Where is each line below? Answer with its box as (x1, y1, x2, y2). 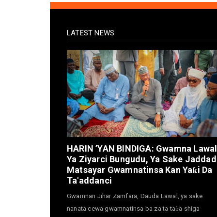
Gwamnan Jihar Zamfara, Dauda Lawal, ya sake (67, 192, 203, 200)
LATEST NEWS (67, 28, 115, 37)
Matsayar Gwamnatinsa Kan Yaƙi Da (67, 164, 213, 175)
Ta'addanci (67, 175, 112, 186)
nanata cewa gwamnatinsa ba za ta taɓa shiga (67, 204, 200, 212)
